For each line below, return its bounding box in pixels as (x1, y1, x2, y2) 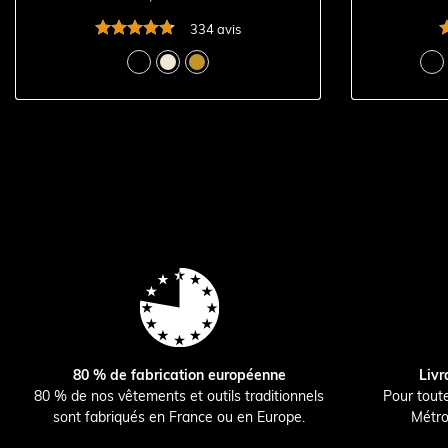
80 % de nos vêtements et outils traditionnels (34, 386, 325, 405)
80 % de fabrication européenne (72, 365, 286, 384)
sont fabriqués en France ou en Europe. (53, 407, 306, 426)
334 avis (190, 21, 241, 38)
